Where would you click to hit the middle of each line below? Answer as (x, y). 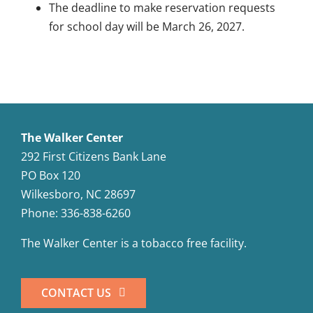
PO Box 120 (50, 175)
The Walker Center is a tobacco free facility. (133, 243)
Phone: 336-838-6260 (75, 213)
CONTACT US (76, 292)
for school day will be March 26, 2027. (146, 26)
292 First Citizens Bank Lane (93, 156)
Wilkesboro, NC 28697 (78, 194)
